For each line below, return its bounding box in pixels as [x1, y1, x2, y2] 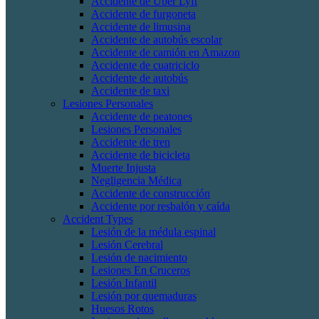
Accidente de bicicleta [91, 149, 190, 161]
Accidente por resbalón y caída [91, 200, 230, 212]
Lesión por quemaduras [91, 290, 197, 302]
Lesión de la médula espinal [91, 226, 216, 238]
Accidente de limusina [91, 21, 191, 33]
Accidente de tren [91, 136, 170, 148]
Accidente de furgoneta [91, 8, 196, 20]
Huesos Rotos [91, 303, 154, 315]
